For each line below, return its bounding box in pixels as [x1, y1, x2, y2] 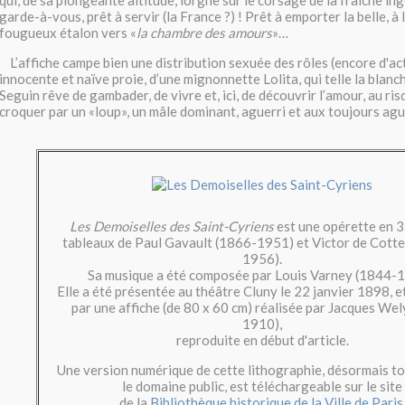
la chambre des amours [137, 24, 272, 41]
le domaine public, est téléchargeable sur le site [122, 378, 402, 395]
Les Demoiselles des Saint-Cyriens [59, 218, 274, 235]
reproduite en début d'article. [175, 332, 349, 349]
